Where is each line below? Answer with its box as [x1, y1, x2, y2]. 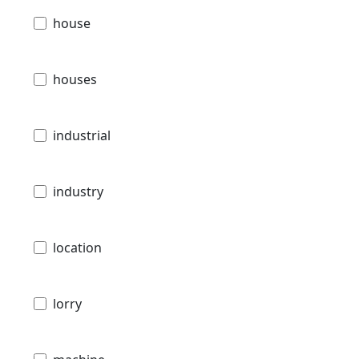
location [53, 238, 102, 256]
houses [53, 70, 97, 88]
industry [53, 182, 103, 200]
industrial [53, 126, 111, 144]
